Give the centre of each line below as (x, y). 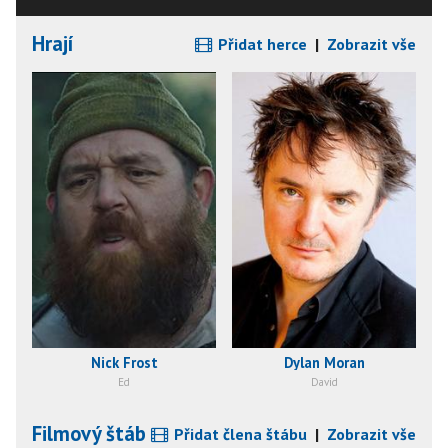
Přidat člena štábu (238, 434)
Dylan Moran (324, 362)
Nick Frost (124, 362)
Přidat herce (260, 43)
